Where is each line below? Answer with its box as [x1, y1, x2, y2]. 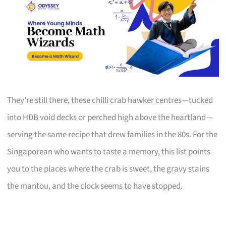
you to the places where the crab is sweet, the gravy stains [7, 162, 210, 175]
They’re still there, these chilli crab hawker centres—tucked [7, 94, 213, 106]
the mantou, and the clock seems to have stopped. [7, 180, 183, 192]
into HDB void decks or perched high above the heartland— [7, 111, 213, 124]
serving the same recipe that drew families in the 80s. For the [7, 128, 218, 141]
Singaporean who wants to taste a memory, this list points [7, 145, 211, 158]
